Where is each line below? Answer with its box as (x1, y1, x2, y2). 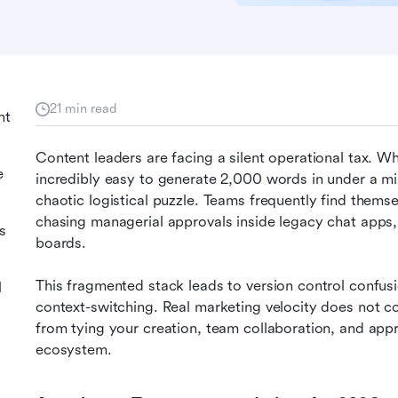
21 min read (50, 100, 117, 116)
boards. (36, 235, 87, 251)
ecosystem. (36, 341, 112, 358)
